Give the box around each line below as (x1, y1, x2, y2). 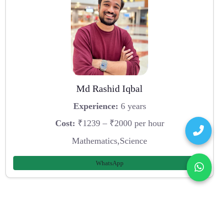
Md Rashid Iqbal (76, 83, 143, 94)
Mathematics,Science (72, 136, 147, 146)
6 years (118, 101, 146, 111)
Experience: (73, 101, 118, 111)
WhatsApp (95, 159, 124, 167)
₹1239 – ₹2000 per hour (75, 118, 164, 129)
